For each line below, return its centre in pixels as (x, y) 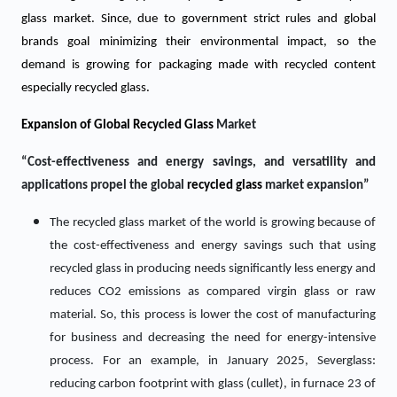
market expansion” (317, 186)
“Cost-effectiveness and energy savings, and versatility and (198, 163)
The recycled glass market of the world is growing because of (213, 223)
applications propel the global (104, 186)
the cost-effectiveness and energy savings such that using (213, 246)
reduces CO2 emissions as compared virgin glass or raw (213, 292)
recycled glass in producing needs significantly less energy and (213, 269)
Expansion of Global (77, 125)
